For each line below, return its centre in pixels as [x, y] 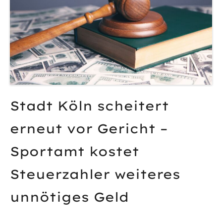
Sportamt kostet [75, 152]
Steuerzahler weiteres [95, 174]
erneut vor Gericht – [89, 129]
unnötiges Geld [69, 197]
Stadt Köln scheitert [89, 106]
